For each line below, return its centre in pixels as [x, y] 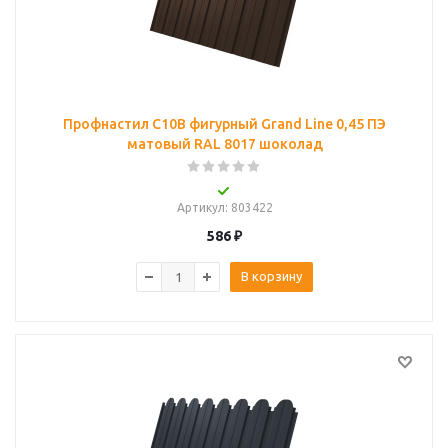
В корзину [271, 276]
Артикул [200, 207]
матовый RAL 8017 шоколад [224, 144]
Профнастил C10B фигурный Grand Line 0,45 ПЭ [224, 124]
